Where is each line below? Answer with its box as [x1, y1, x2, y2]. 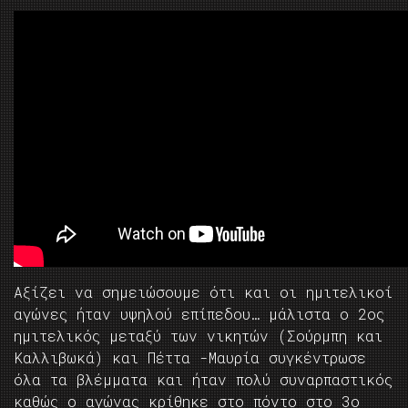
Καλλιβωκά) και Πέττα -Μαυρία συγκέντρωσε [14, 348, 366, 368]
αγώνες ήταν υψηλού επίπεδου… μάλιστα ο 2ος [14, 304, 384, 324]
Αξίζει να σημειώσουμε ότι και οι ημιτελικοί [14, 282, 393, 302]
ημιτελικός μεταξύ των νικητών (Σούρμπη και [14, 326, 382, 346]
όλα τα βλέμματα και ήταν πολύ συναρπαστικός [14, 370, 393, 390]
